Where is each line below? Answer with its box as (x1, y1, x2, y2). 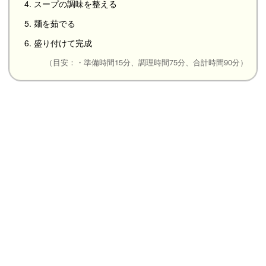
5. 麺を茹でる (24, 17, 76, 29)
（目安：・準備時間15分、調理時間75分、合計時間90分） (45, 56, 248, 68)
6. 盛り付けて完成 (24, 36, 93, 49)
